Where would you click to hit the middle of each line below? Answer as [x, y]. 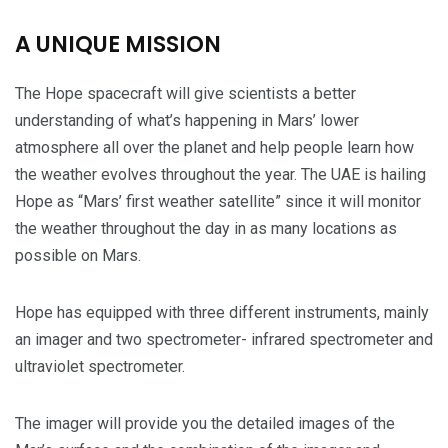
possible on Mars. [78, 255]
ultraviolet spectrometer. [100, 366]
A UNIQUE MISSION [118, 44]
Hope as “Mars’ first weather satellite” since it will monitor [218, 201]
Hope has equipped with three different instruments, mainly [222, 312]
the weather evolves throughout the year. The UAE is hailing [220, 174]
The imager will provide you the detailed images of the [205, 423]
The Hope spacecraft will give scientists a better [185, 93]
